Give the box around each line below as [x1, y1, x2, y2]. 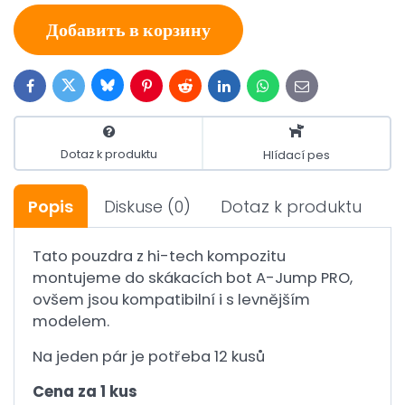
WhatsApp [261, 81, 323, 98]
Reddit [184, 81, 222, 98]
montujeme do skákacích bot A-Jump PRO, [33, 268, 353, 288]
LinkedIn [222, 81, 269, 98]
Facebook [28, 81, 88, 98]
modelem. [33, 311, 109, 332]
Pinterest [145, 81, 197, 98]
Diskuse [104, 195, 163, 218]
